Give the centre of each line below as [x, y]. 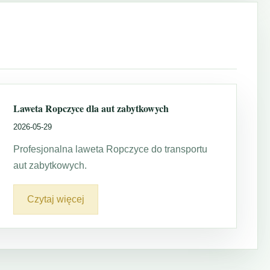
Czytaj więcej [56, 199]
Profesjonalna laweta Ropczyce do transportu [110, 149]
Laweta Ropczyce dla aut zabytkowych [91, 108]
